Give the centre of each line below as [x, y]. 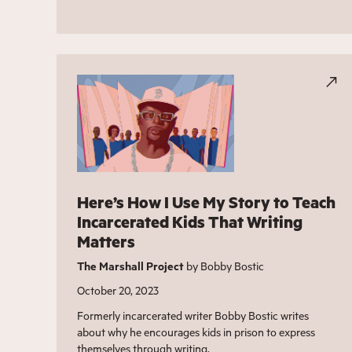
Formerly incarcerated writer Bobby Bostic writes [192, 315]
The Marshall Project [130, 266]
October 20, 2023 [117, 290]
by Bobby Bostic [224, 266]
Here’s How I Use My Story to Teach [206, 202]
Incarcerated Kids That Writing [189, 222]
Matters [106, 241]
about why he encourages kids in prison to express [196, 332]
